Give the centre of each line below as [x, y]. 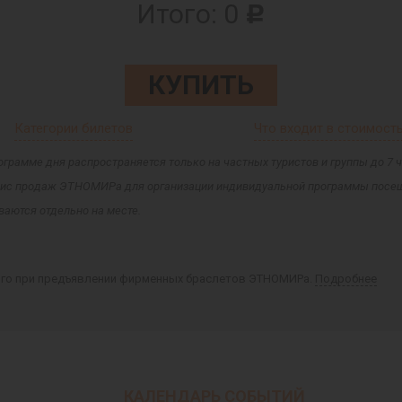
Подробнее [346, 279]
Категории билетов [73, 129]
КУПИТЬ [201, 85]
